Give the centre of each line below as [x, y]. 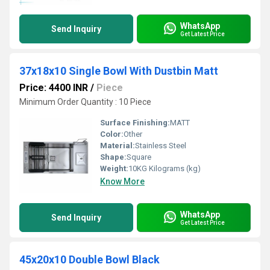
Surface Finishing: [135, 123]
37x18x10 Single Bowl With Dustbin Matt [119, 71]
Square [139, 157]
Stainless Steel [161, 146]
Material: [118, 146]
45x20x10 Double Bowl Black [89, 259]
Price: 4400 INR [54, 88]
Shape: [113, 157]
